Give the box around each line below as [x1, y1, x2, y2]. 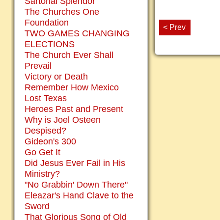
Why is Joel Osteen [25, 115, 101, 125]
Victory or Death [25, 72, 88, 82]
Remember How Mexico [25, 82, 119, 92]
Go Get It [25, 147, 60, 157]
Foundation [25, 18, 69, 27]
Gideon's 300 [25, 137, 76, 146]
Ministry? [25, 169, 60, 179]
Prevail [25, 61, 52, 71]
